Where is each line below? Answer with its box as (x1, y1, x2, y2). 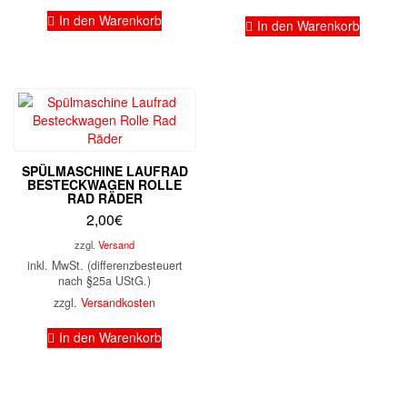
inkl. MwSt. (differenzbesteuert (26, 256, 183, 273)
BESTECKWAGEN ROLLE (27, 174, 183, 194)
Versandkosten (81, 293, 156, 311)
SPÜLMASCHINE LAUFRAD (21, 161, 188, 180)
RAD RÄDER (66, 188, 143, 207)
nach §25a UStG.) (58, 272, 152, 289)
